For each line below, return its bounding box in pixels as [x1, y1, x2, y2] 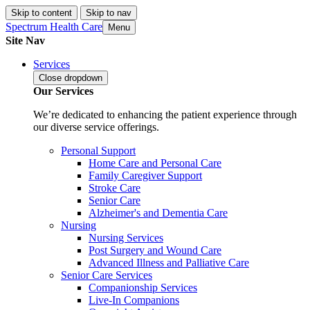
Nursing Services [89, 232, 163, 244]
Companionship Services [89, 282, 197, 293]
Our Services [33, 85, 93, 97]
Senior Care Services [61, 269, 152, 281]
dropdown [62, 73, 102, 83]
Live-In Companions [89, 294, 179, 306]
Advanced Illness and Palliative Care [89, 257, 249, 268]
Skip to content [11, 8, 72, 18]
